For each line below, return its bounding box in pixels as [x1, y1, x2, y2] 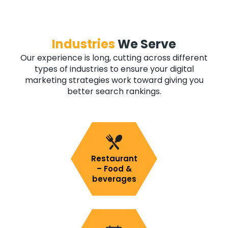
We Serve [115, 36, 176, 53]
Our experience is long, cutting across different [20, 52, 208, 64]
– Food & [96, 163, 132, 174]
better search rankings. [67, 85, 161, 98]
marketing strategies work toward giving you [24, 74, 204, 87]
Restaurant [91, 153, 137, 164]
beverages [92, 173, 136, 184]
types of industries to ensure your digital [34, 63, 194, 75]
